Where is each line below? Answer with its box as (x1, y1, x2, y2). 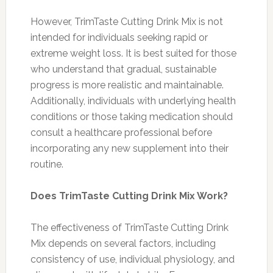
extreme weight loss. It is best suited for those (30, 47, 236, 59)
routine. (30, 158, 63, 170)
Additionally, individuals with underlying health (30, 94, 236, 107)
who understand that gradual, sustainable (30, 63, 216, 75)
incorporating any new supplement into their (30, 142, 229, 154)
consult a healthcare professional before (30, 126, 212, 138)
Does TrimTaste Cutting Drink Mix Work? (30, 190, 228, 202)
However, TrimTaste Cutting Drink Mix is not (30, 15, 223, 27)
